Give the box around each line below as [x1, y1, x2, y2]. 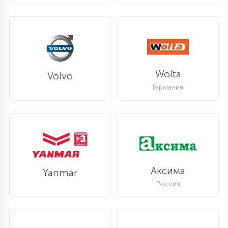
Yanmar [43, 167, 77, 179]
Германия [153, 83, 183, 92]
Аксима [151, 164, 185, 177]
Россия [156, 180, 180, 188]
